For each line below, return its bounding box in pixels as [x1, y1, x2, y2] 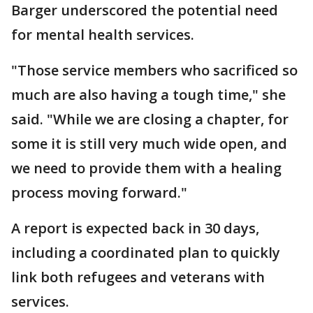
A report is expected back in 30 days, [11, 219, 259, 238]
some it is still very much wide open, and [11, 134, 287, 153]
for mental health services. [11, 25, 194, 44]
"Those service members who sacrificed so [11, 61, 298, 80]
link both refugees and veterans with [11, 268, 265, 286]
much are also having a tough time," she [11, 85, 286, 104]
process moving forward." [11, 183, 187, 202]
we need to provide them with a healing [11, 159, 282, 177]
